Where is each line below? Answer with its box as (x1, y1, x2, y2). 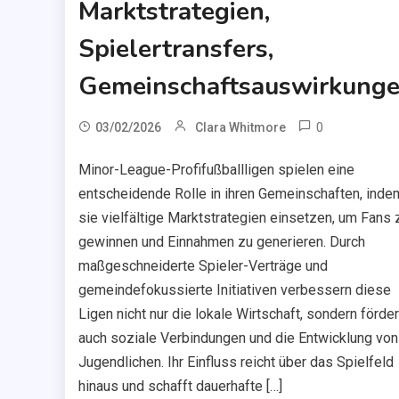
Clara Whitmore (194, 120, 286, 135)
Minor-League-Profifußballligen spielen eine (77, 161, 354, 179)
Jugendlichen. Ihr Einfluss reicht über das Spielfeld (77, 354, 394, 371)
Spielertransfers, (77, 32, 273, 67)
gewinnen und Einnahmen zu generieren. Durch (77, 233, 365, 251)
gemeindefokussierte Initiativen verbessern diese (77, 281, 391, 299)
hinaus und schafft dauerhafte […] (77, 378, 282, 395)
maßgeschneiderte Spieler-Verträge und (77, 257, 328, 275)
